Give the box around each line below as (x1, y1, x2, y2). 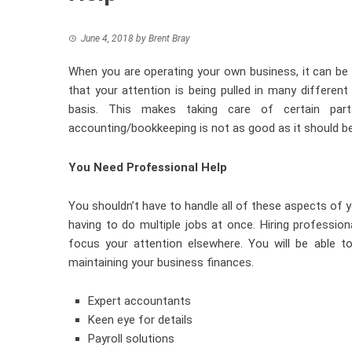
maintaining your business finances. (68, 255, 254, 270)
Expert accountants (88, 294, 191, 309)
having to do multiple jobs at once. (68, 218, 260, 233)
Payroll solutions (88, 332, 174, 346)
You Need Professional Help (68, 160, 227, 175)
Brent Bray (148, 33, 190, 44)
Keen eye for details (88, 313, 192, 328)
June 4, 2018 (81, 33, 134, 44)
